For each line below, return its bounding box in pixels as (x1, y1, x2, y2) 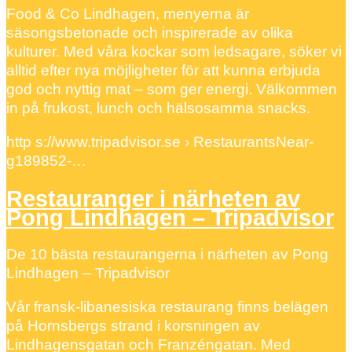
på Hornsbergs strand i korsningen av (6, 317, 260, 335)
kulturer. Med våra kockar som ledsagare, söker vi (6, 43, 342, 60)
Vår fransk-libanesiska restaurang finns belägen (6, 299, 328, 316)
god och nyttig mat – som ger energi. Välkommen (6, 81, 337, 98)
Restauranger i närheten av (6, 185, 300, 211)
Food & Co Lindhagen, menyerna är (6, 5, 249, 23)
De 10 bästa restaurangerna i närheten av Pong (6, 246, 328, 263)
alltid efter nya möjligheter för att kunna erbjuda (6, 62, 321, 79)
